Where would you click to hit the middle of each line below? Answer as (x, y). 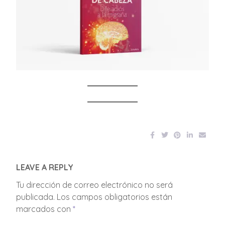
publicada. (36, 197)
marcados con (45, 209)
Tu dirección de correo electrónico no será (95, 185)
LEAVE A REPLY (45, 167)
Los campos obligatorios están (115, 197)
